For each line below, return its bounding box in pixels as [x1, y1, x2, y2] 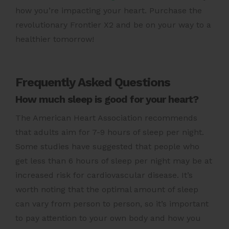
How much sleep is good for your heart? [15, 93, 198, 106]
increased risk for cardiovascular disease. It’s [15, 170, 193, 180]
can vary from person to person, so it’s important [15, 199, 209, 209]
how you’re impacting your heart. [15, 6, 147, 16]
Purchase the [149, 6, 202, 16]
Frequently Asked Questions [15, 75, 170, 90]
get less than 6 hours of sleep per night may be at [15, 156, 212, 166]
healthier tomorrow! [15, 34, 94, 44]
